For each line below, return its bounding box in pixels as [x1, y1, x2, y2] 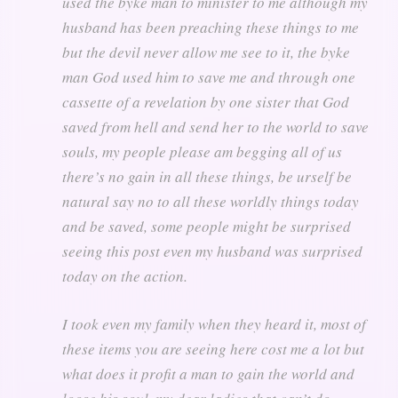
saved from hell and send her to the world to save [62, 115, 369, 137]
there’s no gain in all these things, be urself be [62, 165, 352, 187]
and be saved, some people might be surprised [62, 215, 351, 236]
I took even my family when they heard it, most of [62, 313, 366, 334]
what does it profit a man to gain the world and [62, 362, 354, 384]
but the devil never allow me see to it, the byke [62, 41, 350, 62]
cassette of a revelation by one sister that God [62, 91, 349, 112]
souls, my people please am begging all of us [62, 140, 342, 162]
